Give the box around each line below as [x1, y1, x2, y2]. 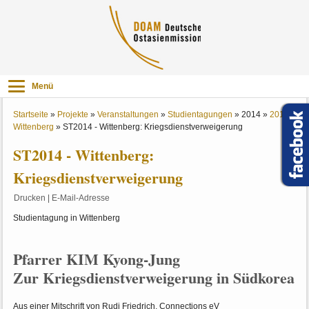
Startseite [13, 110, 49, 120]
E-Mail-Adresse [52, 193, 110, 203]
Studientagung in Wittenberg [13, 213, 121, 223]
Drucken [14, 193, 46, 203]
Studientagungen [168, 110, 233, 120]
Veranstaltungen [97, 110, 159, 120]
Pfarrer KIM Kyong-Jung [13, 248, 181, 271]
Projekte [57, 110, 89, 120]
